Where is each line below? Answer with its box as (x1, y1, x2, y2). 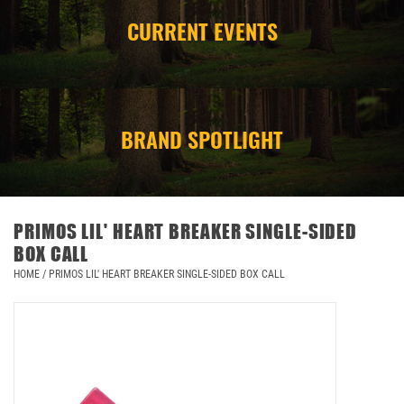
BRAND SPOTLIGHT (121, 122, 283, 155)
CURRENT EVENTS (126, 14, 278, 47)
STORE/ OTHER (14, 89, 87, 104)
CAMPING (14, 39, 64, 53)
